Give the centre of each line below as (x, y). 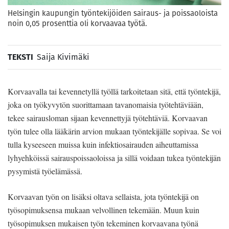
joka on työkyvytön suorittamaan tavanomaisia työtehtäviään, (106, 104)
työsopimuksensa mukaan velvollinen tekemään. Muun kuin (104, 210)
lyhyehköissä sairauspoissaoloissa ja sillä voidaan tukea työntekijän (114, 157)
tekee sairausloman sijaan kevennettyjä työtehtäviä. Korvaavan (108, 118)
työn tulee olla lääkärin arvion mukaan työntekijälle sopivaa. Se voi (114, 131)
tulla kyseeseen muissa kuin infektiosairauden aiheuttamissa (103, 144)
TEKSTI (20, 57)
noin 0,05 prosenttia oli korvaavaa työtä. (77, 23)
